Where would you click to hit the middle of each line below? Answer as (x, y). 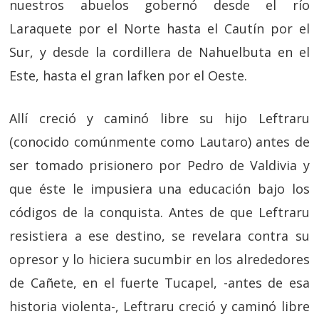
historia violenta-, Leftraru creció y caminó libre (159, 306)
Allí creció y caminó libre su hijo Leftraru (159, 118)
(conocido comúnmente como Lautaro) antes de (159, 142)
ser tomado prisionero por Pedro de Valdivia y (159, 165)
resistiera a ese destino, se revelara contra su (159, 236)
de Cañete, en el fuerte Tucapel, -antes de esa (159, 283)
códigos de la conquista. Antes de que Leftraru (159, 212)
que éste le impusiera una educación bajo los (159, 189)
